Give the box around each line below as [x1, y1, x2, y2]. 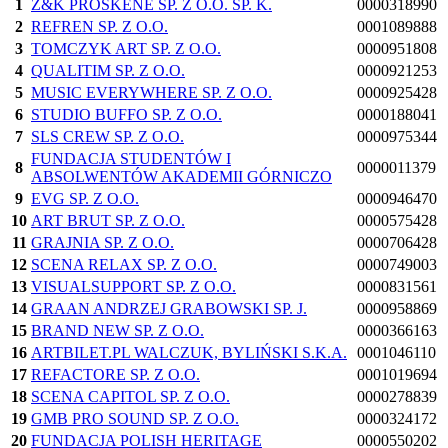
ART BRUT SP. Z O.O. [31, 212, 185, 230]
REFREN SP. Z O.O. [31, 18, 168, 36]
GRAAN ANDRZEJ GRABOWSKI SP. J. [31, 300, 307, 318]
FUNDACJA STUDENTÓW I [31, 150, 231, 168]
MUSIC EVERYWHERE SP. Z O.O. [31, 84, 272, 102]
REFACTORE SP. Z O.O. [31, 366, 200, 384]
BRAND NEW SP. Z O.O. [31, 322, 204, 340]
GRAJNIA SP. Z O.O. [31, 234, 174, 252]
